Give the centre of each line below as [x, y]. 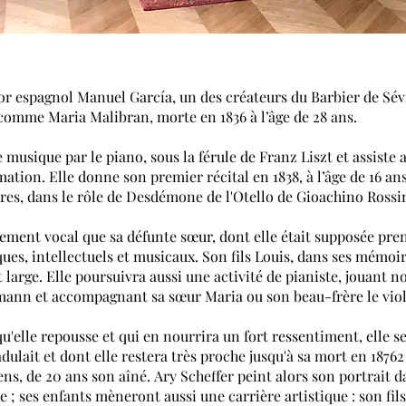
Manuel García [125, 97]
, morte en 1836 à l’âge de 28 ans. [253, 116]
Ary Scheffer [194, 376]
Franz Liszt [296, 156]
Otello [253, 196]
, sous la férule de [201, 156]
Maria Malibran [99, 116]
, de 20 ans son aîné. [87, 376]
